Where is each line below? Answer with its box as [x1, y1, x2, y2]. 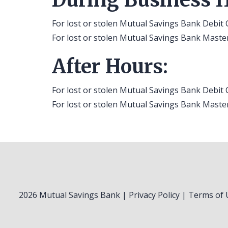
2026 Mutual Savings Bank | [19, 189, 129, 201]
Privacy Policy [129, 189, 180, 201]
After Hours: [52, 54, 168, 78]
